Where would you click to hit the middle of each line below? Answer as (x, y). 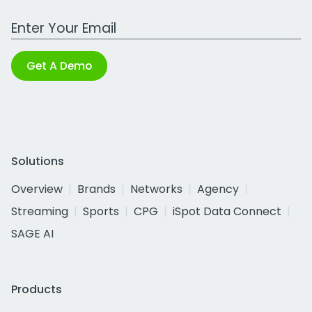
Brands (96, 189)
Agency (218, 189)
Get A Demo (59, 66)
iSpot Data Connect (227, 212)
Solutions (38, 162)
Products (37, 290)
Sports (101, 212)
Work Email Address (65, 21)
